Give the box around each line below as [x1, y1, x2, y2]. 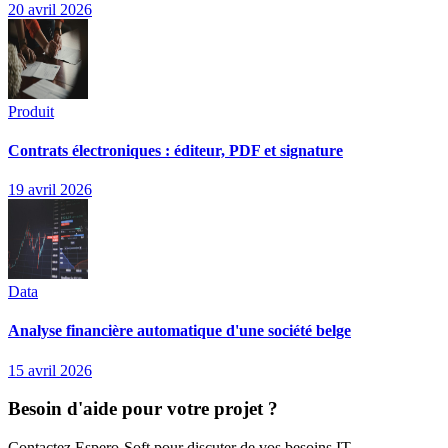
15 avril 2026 [8, 361, 92, 379]
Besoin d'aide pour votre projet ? [8, 398, 278, 420]
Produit [8, 102, 54, 120]
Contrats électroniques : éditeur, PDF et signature [8, 141, 343, 159]
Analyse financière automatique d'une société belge [8, 322, 351, 340]
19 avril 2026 [8, 181, 92, 199]
